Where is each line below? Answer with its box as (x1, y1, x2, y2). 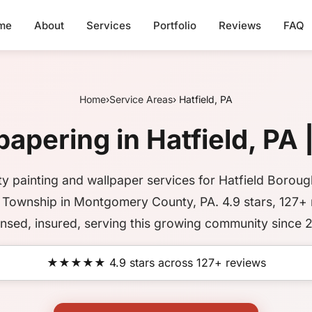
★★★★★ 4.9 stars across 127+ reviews (46, 256, 266, 270)
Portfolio (153, 18, 196, 32)
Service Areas (109, 93, 173, 105)
